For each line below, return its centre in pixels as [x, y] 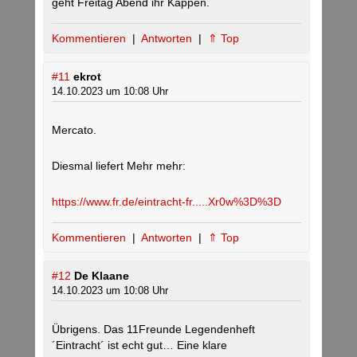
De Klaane [102, 276]
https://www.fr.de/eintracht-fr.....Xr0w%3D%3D [167, 202]
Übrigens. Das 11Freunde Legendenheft [153, 330]
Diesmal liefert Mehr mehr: [119, 166]
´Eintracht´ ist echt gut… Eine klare [139, 345]
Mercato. [74, 130]
